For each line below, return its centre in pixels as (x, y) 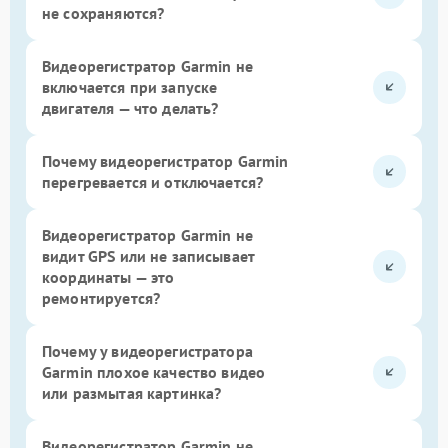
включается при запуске (130, 86)
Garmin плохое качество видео (154, 371)
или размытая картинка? (132, 392)
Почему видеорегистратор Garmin (165, 160)
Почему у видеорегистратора (147, 350)
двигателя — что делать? (130, 107)
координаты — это (108, 276)
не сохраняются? (103, 12)
